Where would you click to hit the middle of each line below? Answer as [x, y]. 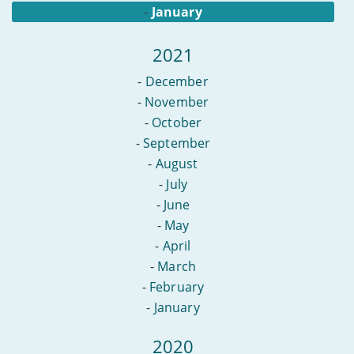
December [177, 81]
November [177, 102]
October [177, 122]
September [177, 143]
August [177, 163]
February [177, 286]
